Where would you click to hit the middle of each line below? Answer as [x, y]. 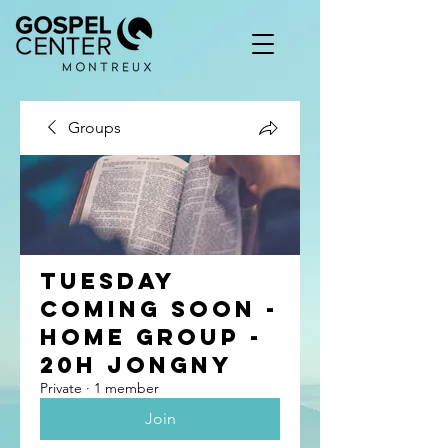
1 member [126, 388]
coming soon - [159, 309]
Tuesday [108, 281]
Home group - [151, 337]
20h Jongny [136, 365]
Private [61, 388]
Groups [94, 127]
